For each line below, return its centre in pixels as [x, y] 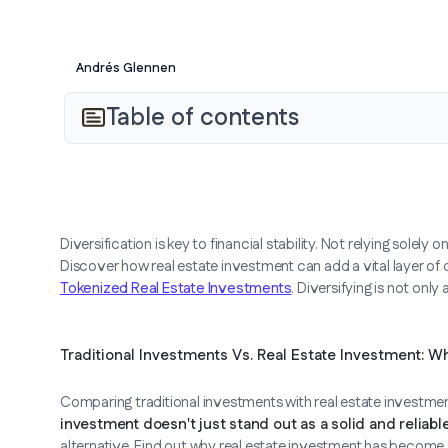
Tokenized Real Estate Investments [176, 289]
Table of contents [202, 117]
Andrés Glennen [126, 67]
